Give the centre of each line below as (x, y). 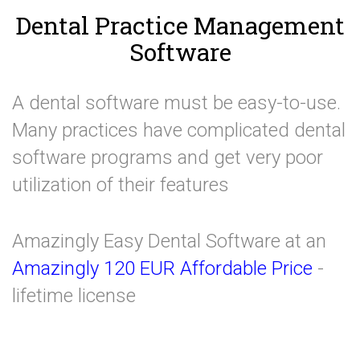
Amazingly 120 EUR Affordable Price (162, 268)
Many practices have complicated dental (179, 130)
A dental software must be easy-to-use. (176, 103)
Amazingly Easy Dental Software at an (169, 241)
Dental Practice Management (180, 25)
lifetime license (74, 296)
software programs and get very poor (168, 157)
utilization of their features (121, 185)
